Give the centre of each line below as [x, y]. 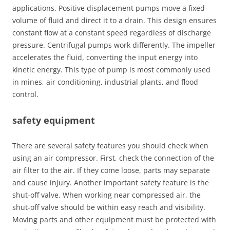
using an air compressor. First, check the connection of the [113, 158]
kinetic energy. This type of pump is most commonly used [111, 70]
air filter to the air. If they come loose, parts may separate [111, 170]
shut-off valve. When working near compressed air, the [107, 195]
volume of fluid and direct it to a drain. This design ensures [114, 20]
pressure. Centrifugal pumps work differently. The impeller [114, 45]
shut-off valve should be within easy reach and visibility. [109, 207]
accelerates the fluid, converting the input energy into [105, 57]
